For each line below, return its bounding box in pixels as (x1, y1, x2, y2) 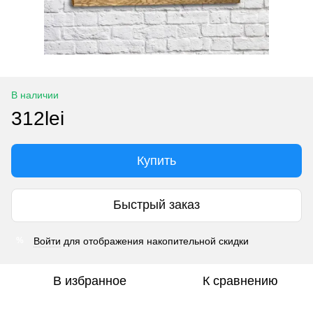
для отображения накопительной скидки (61, 235, 249, 247)
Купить (137, 153, 176, 168)
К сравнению (203, 273, 278, 288)
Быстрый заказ (113, 198, 200, 212)
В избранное (52, 273, 126, 288)
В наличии (11, 89, 59, 101)
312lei (11, 107, 64, 129)
